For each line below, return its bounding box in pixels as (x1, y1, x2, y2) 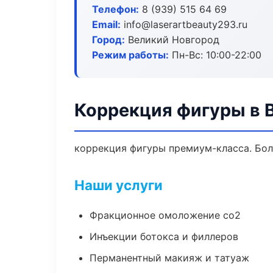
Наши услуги (74, 177, 163, 193)
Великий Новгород (125, 34, 219, 46)
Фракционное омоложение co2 (90, 209, 241, 221)
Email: (92, 18, 121, 30)
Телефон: (92, 3, 139, 15)
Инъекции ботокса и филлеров (90, 230, 238, 243)
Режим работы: (92, 49, 169, 61)
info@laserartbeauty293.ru (121, 18, 247, 30)
